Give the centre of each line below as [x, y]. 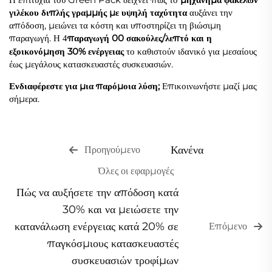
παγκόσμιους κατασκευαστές [113, 243]
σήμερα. [24, 98]
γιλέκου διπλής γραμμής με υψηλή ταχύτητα [99, 12]
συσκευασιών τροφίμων [125, 260]
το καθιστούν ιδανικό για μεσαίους [192, 51]
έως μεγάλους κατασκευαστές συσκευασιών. [91, 64]
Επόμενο [228, 226]
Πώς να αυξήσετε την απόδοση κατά [97, 192]
